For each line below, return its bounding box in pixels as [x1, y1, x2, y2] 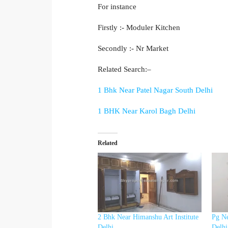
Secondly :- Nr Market [98, 44, 168, 52]
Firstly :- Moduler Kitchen [98, 23, 180, 32]
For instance [98, 2, 136, 11]
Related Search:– [98, 65, 151, 73]
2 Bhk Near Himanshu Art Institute [98, 213, 198, 221]
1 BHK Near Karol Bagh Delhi [98, 106, 195, 115]
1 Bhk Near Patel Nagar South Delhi [98, 85, 213, 94]
